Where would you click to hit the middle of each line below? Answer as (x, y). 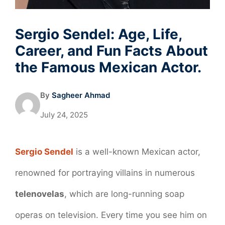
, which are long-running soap (124, 194)
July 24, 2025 (64, 115)
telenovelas (40, 194)
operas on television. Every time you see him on (111, 215)
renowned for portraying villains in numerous (105, 173)
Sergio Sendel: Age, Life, (98, 34)
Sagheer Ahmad (81, 95)
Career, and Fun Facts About (111, 50)
